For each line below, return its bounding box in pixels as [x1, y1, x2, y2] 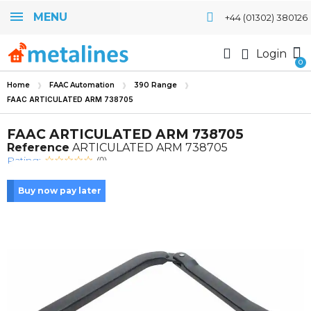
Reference [7, 141, 69, 154]
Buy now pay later [18, 185, 101, 196]
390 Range [134, 81, 177, 90]
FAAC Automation [49, 81, 115, 90]
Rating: [7, 154, 41, 167]
